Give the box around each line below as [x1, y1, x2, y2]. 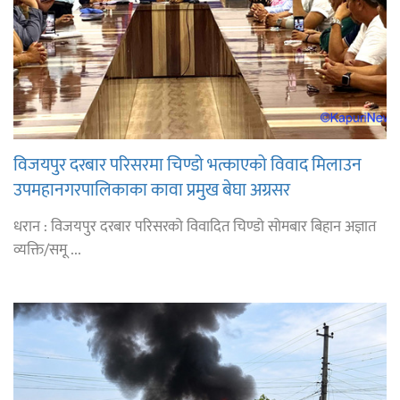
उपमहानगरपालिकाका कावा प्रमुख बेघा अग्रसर [13, 175, 290, 206]
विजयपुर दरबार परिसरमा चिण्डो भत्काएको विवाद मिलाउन [13, 150, 362, 181]
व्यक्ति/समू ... [13, 237, 81, 263]
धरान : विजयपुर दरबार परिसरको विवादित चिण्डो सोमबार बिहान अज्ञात [13, 214, 376, 240]
